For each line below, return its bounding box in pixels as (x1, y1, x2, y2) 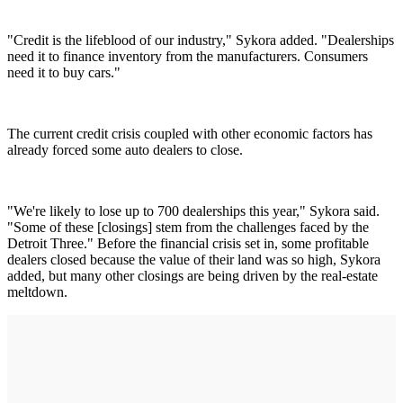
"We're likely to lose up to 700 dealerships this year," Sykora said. (7, 202, 380, 219)
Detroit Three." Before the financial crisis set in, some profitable (7, 235, 369, 251)
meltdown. (7, 283, 67, 300)
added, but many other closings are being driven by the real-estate (7, 267, 378, 283)
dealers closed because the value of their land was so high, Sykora (7, 251, 381, 267)
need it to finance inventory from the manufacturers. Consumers (7, 48, 368, 64)
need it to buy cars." (7, 64, 121, 80)
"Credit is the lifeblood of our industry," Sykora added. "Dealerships (7, 31, 394, 48)
